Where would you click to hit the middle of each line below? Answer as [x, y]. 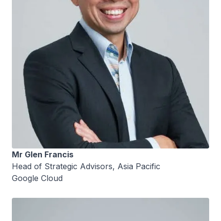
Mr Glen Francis [43, 155]
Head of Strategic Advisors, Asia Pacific [86, 166]
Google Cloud [37, 178]
